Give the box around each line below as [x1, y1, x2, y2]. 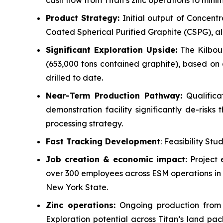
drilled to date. [46, 73, 103, 83]
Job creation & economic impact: [46, 154, 188, 164]
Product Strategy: [46, 13, 120, 23]
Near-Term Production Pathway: [46, 91, 182, 101]
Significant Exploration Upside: [46, 45, 178, 55]
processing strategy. [46, 118, 123, 128]
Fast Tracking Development [46, 136, 160, 146]
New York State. [46, 182, 108, 192]
